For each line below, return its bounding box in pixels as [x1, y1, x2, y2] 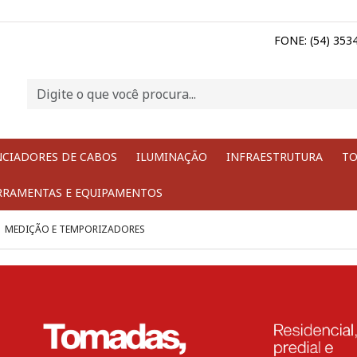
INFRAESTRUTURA [226, 149, 323, 164]
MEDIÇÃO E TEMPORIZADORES [5, 222, 145, 236]
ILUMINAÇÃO [136, 149, 207, 164]
